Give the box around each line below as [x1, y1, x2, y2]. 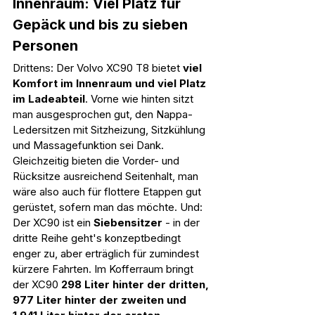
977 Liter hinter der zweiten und [13, 292, 189, 307]
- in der [165, 215, 202, 229]
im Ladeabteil [13, 91, 85, 105]
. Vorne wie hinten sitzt [85, 91, 196, 105]
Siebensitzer [94, 215, 165, 229]
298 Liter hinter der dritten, [61, 277, 212, 291]
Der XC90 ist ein [13, 215, 94, 229]
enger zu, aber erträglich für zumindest [13, 246, 202, 260]
